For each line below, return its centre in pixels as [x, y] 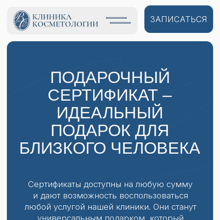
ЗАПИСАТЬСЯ [128, 14]
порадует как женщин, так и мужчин [79, 164]
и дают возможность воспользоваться [79, 140]
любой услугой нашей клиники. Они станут [79, 148]
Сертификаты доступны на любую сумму [79, 131]
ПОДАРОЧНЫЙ [78, 55]
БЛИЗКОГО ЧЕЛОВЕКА [78, 106]
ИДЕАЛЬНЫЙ [79, 81]
